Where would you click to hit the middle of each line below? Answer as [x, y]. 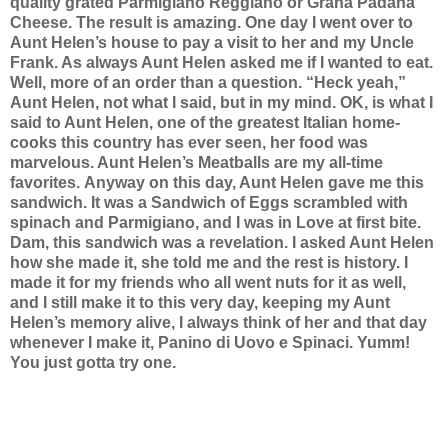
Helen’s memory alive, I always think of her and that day [218, 322]
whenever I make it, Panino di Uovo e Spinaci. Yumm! [210, 342]
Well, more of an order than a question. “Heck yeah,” [208, 82]
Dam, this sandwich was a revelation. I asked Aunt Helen [222, 242]
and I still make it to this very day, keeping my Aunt [200, 302]
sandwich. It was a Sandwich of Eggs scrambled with [209, 202]
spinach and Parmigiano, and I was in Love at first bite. [215, 222]
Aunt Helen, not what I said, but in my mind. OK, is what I [221, 102]
